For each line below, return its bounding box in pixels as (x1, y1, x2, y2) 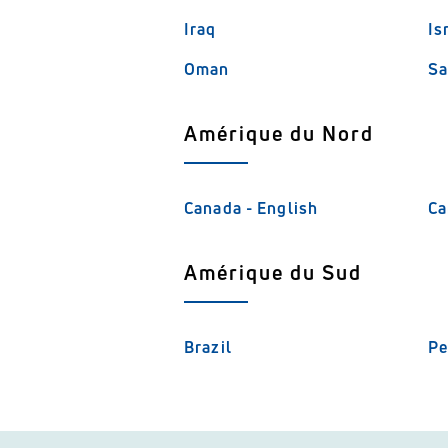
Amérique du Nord (184, 120, 374, 147)
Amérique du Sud (184, 259, 362, 286)
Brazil (184, 336, 232, 358)
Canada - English (184, 197, 319, 219)
